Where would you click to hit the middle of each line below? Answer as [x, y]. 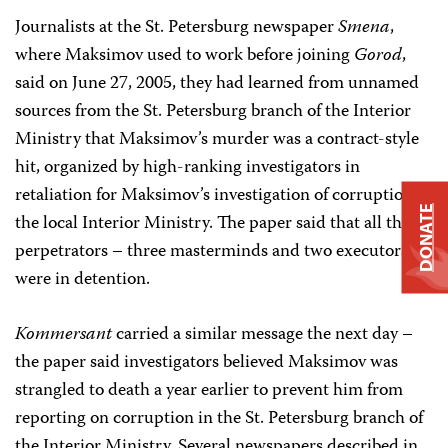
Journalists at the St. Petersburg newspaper [176, 28]
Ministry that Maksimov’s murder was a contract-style [217, 140]
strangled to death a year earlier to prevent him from [209, 391]
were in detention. [82, 280]
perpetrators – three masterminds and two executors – [219, 252]
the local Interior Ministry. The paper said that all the [212, 224]
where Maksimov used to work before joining [184, 56]
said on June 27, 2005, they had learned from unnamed [217, 84]
